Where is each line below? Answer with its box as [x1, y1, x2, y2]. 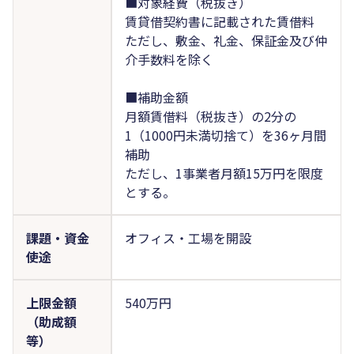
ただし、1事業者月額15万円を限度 [124, 163, 323, 183]
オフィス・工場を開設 [124, 228, 251, 247]
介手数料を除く [124, 49, 213, 69]
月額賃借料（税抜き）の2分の [124, 106, 296, 126]
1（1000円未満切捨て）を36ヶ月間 [124, 125, 326, 145]
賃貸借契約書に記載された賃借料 [124, 11, 314, 31]
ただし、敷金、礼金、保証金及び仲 [124, 30, 327, 50]
